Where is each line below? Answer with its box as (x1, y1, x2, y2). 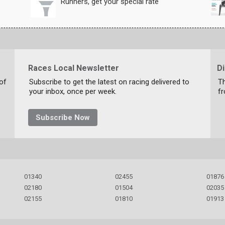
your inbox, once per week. (29, 87, 117, 96)
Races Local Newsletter (28, 63, 119, 73)
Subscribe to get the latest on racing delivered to (29, 77, 189, 87)
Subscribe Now (35, 113, 90, 123)
